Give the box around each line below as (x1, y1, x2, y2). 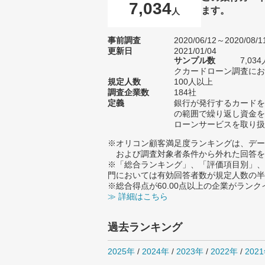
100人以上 (174, 77, 213, 86)
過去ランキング (108, 221, 182, 233)
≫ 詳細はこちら (108, 192, 168, 201)
